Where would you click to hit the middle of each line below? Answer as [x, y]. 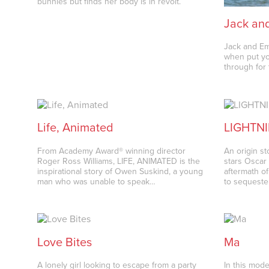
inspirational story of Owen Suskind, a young [120, 171]
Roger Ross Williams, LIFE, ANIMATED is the [119, 161]
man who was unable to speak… [97, 181]
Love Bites [65, 242]
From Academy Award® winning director [112, 151]
